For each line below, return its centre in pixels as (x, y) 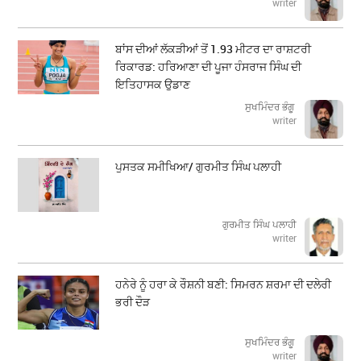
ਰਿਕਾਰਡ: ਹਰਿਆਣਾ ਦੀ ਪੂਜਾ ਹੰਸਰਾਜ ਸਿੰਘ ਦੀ (209, 67)
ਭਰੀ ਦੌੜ (133, 302)
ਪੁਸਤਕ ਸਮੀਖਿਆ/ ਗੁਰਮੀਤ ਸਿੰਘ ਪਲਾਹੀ (199, 167)
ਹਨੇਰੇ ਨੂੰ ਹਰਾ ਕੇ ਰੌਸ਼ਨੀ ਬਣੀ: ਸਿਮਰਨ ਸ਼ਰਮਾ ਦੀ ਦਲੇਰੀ (224, 284)
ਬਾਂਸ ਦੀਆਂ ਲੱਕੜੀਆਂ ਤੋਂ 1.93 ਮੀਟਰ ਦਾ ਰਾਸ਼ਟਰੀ (214, 49)
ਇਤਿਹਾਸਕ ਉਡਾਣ (153, 85)
